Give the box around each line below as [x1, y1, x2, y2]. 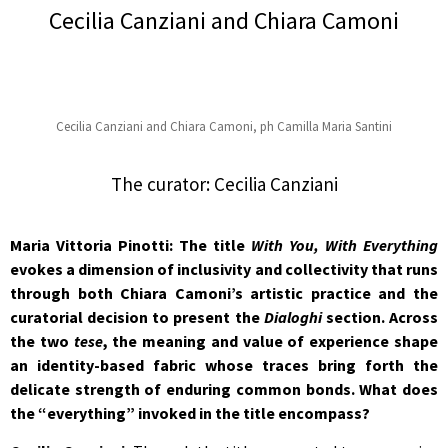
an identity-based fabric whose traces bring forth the [10, 354, 438, 375]
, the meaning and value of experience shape [102, 330, 439, 351]
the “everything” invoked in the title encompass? [10, 402, 370, 423]
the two [10, 330, 74, 351]
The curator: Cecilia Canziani [110, 172, 338, 197]
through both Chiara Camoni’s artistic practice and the [10, 282, 438, 303]
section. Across [321, 306, 439, 327]
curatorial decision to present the [10, 306, 264, 327]
